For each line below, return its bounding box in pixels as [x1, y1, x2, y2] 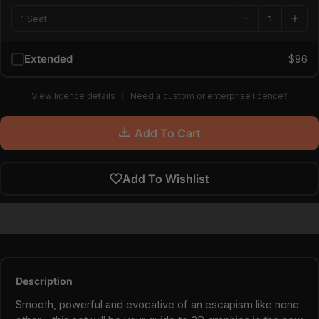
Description [16, 275, 73, 287]
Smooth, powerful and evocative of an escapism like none [16, 298, 299, 311]
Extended [24, 52, 73, 66]
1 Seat [21, 13, 47, 24]
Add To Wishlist [122, 172, 209, 186]
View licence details [31, 90, 115, 101]
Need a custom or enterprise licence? [130, 90, 288, 101]
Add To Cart [134, 126, 201, 140]
